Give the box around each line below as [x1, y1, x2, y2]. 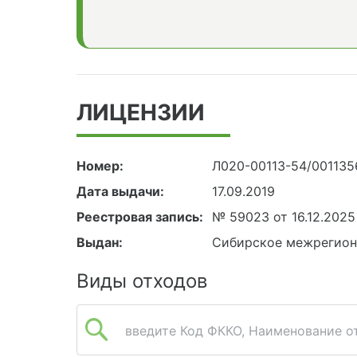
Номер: [76, 158, 124, 175]
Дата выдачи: [76, 183, 164, 200]
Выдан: [76, 234, 123, 251]
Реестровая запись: [76, 209, 203, 226]
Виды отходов [76, 269, 207, 293]
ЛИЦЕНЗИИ [76, 99, 205, 127]
